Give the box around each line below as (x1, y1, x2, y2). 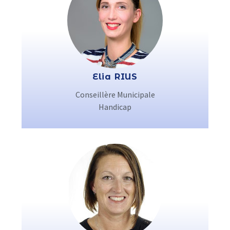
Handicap (99, 102, 131, 112)
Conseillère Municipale (75, 89, 155, 100)
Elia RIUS (92, 72, 138, 82)
